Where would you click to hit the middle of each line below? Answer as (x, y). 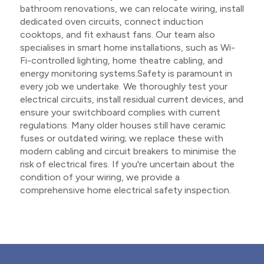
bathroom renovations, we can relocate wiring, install (132, 8)
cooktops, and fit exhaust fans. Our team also (117, 34)
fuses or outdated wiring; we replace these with (121, 138)
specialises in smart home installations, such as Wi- (127, 47)
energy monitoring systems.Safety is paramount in (126, 73)
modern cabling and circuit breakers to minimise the (128, 151)
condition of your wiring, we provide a (100, 177)
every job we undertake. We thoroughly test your (123, 86)
